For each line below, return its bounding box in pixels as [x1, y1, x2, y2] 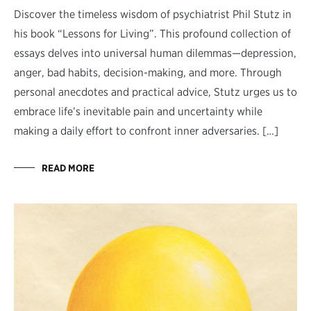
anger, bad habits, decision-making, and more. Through [14, 65, 282, 79]
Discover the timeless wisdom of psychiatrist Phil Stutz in [14, 7, 292, 21]
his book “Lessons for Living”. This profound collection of [14, 26, 291, 40]
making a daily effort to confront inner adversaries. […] [14, 124, 278, 137]
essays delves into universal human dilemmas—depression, [14, 46, 296, 60]
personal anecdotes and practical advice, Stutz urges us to [14, 85, 297, 99]
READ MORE [42, 162, 94, 174]
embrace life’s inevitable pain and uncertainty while [14, 104, 262, 118]
